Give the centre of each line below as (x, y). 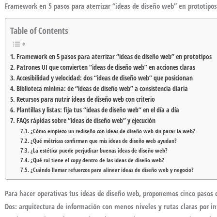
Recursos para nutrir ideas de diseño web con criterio (85, 99)
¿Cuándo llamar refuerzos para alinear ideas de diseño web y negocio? (112, 170)
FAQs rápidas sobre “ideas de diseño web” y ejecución (86, 120)
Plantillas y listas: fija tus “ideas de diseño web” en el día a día (98, 110)
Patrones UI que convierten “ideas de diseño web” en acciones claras (106, 67)
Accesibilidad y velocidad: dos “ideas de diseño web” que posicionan (104, 78)
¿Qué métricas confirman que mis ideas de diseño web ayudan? (103, 140)
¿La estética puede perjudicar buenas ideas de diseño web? (99, 150)
